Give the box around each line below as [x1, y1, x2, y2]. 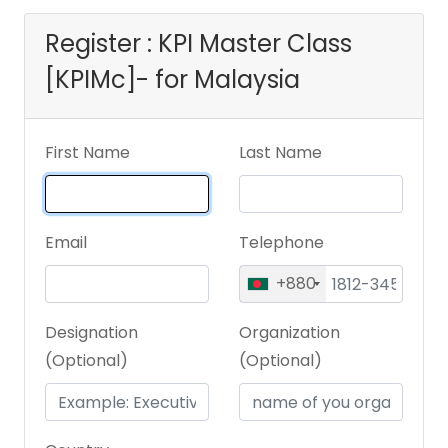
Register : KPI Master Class [45, 27, 352, 61]
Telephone [239, 231, 324, 255]
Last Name [239, 141, 322, 165]
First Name [45, 141, 130, 165]
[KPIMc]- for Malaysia [45, 63, 300, 97]
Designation [45, 321, 138, 345]
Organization [239, 321, 340, 345]
